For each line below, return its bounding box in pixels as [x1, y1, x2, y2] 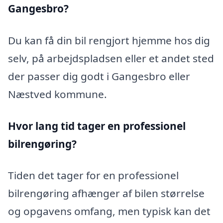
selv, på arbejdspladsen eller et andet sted [8, 51, 214, 65]
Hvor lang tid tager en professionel [8, 118, 186, 133]
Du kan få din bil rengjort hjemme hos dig [8, 33, 210, 47]
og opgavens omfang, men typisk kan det [8, 204, 211, 219]
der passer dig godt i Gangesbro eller [8, 69, 190, 83]
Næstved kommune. [8, 87, 107, 101]
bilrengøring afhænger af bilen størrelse [8, 186, 205, 201]
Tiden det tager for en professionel [8, 168, 179, 183]
